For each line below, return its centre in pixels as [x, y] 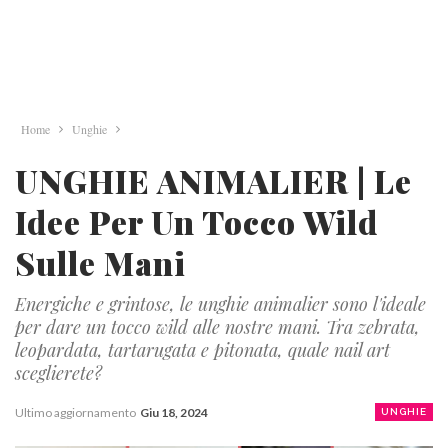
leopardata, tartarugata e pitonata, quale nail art [202, 350]
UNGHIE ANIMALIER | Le [213, 180]
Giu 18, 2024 [174, 412]
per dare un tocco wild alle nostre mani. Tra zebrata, [217, 327]
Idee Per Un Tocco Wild [196, 221]
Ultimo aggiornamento [76, 412]
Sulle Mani [100, 262]
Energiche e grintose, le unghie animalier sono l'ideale [220, 304]
